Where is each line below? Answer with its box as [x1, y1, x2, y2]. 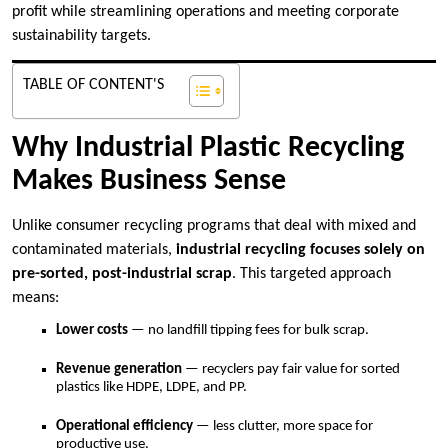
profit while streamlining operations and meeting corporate [12, 4, 399, 21]
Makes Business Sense [12, 166, 286, 198]
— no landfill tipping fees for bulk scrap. [128, 323, 369, 339]
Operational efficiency [56, 419, 193, 435]
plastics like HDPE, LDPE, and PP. [56, 380, 247, 396]
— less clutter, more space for [193, 419, 373, 435]
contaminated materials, [12, 242, 176, 259]
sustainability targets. [12, 28, 151, 45]
